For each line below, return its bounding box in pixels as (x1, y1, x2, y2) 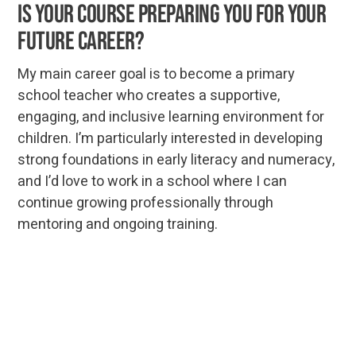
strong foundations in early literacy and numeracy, (17, 149, 335, 172)
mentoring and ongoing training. (17, 214, 219, 236)
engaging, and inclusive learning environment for (17, 106, 325, 129)
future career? (17, 26, 145, 58)
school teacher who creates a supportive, (17, 85, 281, 107)
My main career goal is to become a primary (17, 64, 296, 86)
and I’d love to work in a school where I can (17, 171, 288, 193)
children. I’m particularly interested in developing (17, 128, 323, 150)
